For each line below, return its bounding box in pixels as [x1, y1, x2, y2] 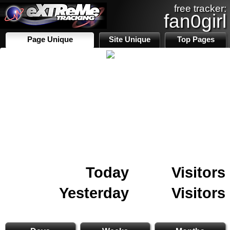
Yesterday [59, 184, 129, 201]
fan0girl [164, 10, 226, 32]
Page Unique [27, 35, 73, 44]
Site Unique [109, 35, 151, 44]
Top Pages [177, 35, 215, 44]
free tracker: [174, 3, 226, 14]
